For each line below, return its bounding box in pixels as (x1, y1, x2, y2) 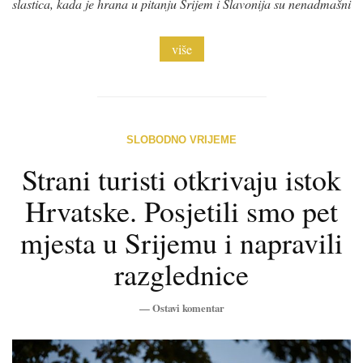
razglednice (114, 254, 249, 293)
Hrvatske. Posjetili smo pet (25, 190, 338, 230)
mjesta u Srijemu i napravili (20, 222, 343, 262)
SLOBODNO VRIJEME (126, 133, 237, 146)
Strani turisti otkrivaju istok (22, 159, 341, 199)
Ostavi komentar (152, 300, 224, 315)
